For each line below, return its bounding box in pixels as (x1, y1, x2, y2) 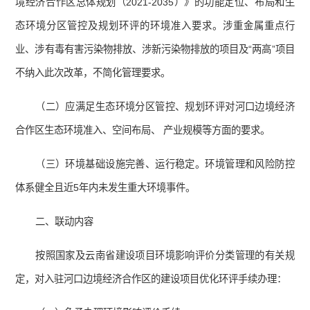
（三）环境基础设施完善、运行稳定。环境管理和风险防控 (35, 158, 295, 170)
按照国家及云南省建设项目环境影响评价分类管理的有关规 (35, 250, 295, 262)
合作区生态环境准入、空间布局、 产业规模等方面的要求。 (15, 125, 271, 136)
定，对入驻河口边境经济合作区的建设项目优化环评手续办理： (15, 273, 287, 285)
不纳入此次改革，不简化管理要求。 (15, 67, 171, 79)
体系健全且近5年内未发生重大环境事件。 (15, 182, 196, 194)
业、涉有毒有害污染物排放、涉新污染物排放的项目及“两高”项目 (15, 44, 295, 55)
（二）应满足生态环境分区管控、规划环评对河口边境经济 (35, 101, 295, 113)
